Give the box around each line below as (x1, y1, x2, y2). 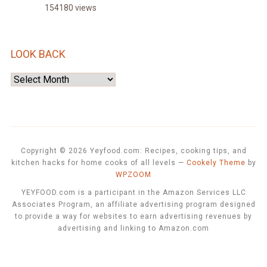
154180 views (44, 3, 97, 13)
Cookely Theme (186, 159, 246, 167)
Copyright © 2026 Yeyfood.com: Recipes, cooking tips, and (20, 147, 247, 156)
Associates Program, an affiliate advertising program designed (11, 200, 256, 209)
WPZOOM (116, 170, 151, 179)
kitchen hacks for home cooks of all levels (11, 159, 176, 167)
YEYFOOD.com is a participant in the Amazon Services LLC (21, 188, 246, 197)
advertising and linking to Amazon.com (58, 224, 209, 233)
